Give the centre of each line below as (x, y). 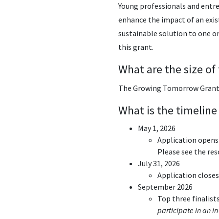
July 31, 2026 (160, 163)
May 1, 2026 (158, 128)
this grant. (136, 47)
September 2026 (167, 187)
